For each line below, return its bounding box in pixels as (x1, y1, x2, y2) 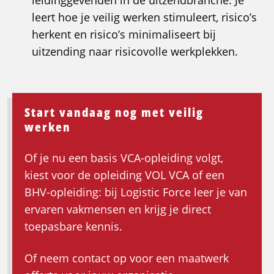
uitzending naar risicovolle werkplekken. (32, 44, 238, 59)
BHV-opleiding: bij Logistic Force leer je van (24, 185, 247, 200)
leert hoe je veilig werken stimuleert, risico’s (32, 10, 257, 25)
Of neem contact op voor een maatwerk (24, 251, 229, 266)
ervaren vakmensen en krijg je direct (24, 202, 211, 217)
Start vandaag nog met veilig (24, 104, 204, 121)
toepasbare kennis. (24, 219, 122, 234)
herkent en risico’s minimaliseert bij (32, 27, 216, 42)
